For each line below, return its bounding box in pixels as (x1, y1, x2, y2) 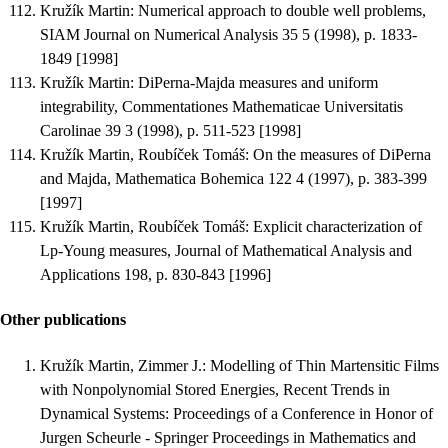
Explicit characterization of (253, 218, 422, 236)
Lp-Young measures (40, 242, 167, 260)
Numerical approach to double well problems (138, 2, 422, 20)
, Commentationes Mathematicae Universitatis (114, 98, 403, 116)
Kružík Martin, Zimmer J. (40, 356, 202, 374)
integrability (40, 98, 114, 116)
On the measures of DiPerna (253, 146, 431, 164)
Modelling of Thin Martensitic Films (210, 356, 439, 374)
